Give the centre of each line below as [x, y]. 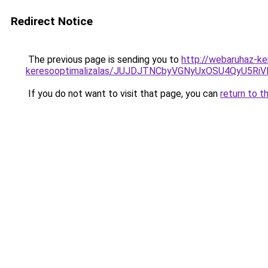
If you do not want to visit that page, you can [123, 94]
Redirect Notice [52, 21]
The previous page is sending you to [103, 60]
